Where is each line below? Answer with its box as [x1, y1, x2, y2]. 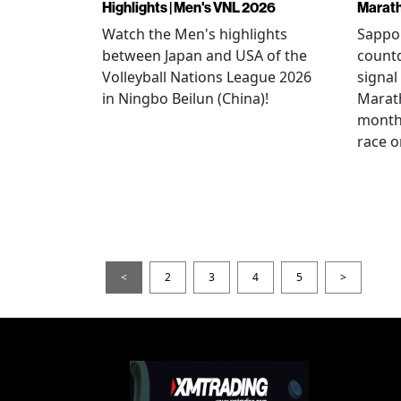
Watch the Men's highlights [102, 24, 287, 44]
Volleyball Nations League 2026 [102, 67, 311, 87]
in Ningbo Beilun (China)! [102, 89, 269, 108]
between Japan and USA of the [102, 46, 307, 65]
